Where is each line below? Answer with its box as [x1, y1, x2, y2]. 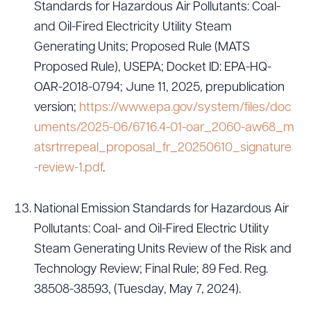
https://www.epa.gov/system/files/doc [79, 101, 292, 115]
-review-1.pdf [34, 162, 103, 175]
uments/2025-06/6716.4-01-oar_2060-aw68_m [34, 121, 294, 135]
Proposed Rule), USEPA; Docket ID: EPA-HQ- [34, 61, 271, 74]
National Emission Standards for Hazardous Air [34, 203, 289, 216]
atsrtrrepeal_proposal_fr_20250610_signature [34, 142, 292, 155]
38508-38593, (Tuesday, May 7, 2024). [34, 283, 241, 296]
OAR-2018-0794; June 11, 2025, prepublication [34, 81, 285, 94]
